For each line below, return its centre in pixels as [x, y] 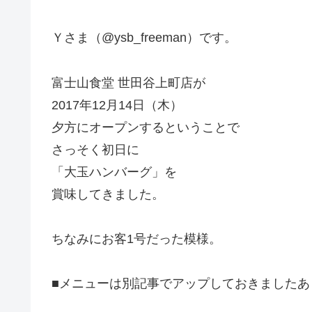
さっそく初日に [95, 149]
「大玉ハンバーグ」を [114, 172]
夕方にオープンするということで [146, 127]
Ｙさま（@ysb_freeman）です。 [144, 38]
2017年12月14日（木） [117, 105]
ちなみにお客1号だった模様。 [136, 239]
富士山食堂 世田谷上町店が [128, 83]
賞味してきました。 [108, 194]
